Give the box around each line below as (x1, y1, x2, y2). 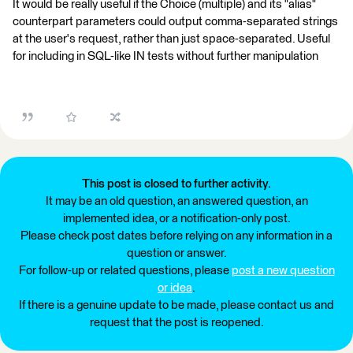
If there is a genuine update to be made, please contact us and (19, 299, 334, 311)
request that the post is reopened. (89, 317, 264, 329)
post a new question (231, 265, 335, 277)
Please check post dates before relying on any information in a (20, 230, 333, 242)
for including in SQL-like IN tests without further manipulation (13, 50, 318, 62)
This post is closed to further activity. (82, 178, 271, 190)
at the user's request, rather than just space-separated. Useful (13, 33, 330, 45)
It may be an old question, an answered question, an (45, 195, 308, 207)
